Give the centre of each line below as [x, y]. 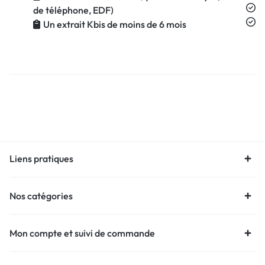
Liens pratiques [41, 158]
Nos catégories [41, 195]
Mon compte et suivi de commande [82, 233]
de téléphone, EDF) [73, 10]
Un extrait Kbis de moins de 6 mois [115, 24]
